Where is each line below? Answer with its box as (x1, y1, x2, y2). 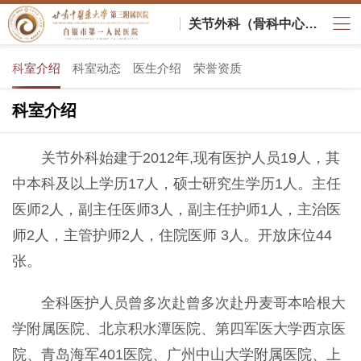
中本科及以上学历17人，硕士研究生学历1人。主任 (12, 176, 341, 192)
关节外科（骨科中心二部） (305, 17, 317, 31)
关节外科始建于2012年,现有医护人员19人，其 (41, 150, 340, 166)
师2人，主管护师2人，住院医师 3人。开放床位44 (12, 227, 332, 243)
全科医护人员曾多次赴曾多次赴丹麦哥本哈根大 (41, 295, 346, 311)
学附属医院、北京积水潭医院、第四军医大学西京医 (12, 321, 346, 337)
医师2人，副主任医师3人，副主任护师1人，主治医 (12, 201, 341, 218)
